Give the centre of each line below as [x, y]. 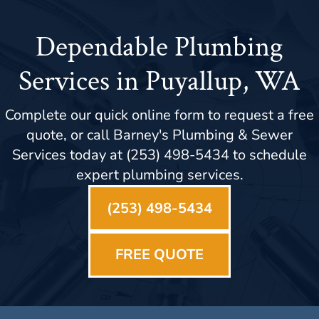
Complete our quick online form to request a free [159, 115]
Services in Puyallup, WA [159, 81]
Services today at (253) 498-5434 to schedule [159, 155]
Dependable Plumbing [159, 47]
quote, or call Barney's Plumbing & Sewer [159, 135]
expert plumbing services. [159, 174]
